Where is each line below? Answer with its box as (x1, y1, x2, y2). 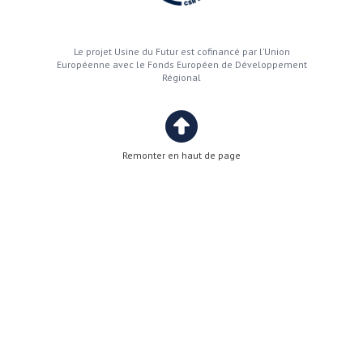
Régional (162, 71, 201, 83)
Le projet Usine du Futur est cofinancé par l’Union (73, 45, 290, 58)
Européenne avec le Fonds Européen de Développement (56, 58, 307, 70)
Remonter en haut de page (122, 149, 241, 161)
